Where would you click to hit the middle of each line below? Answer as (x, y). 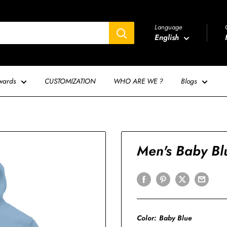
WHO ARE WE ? (138, 81)
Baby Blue (176, 218)
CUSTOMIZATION (70, 81)
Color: (147, 218)
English (167, 37)
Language (168, 27)
